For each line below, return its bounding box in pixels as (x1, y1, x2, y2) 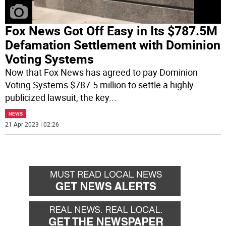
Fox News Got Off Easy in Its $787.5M (5, 22, 218, 39)
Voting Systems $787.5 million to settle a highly (5, 79, 194, 91)
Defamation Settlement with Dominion (5, 36, 221, 53)
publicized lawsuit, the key (5, 91, 109, 104)
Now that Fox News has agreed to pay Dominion (5, 66, 198, 79)
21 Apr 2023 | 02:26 (5, 120, 60, 129)
